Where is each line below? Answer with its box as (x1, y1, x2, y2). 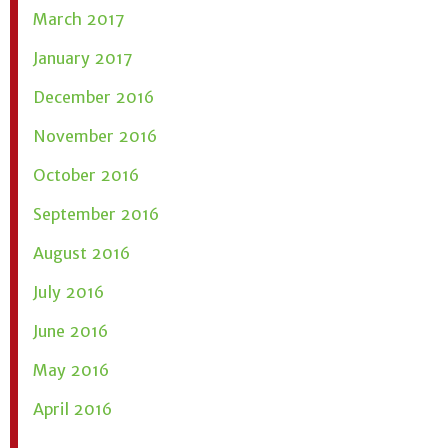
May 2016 (33, 359, 109, 380)
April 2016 (33, 398, 112, 419)
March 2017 (33, 8, 125, 29)
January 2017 (33, 47, 133, 68)
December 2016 (33, 86, 154, 107)
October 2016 (33, 164, 139, 185)
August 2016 (33, 242, 130, 263)
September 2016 (33, 203, 159, 224)
